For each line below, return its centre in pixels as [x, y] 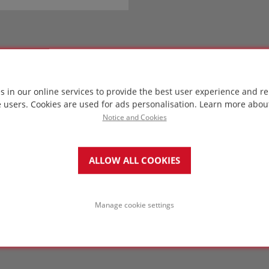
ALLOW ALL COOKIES [134, 160]
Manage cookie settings [134, 204]
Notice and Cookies [134, 117]
